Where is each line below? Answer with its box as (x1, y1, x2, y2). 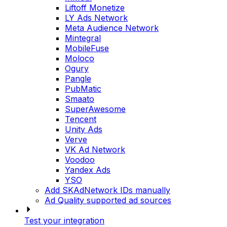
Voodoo (65, 155, 95, 165)
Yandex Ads (65, 165, 110, 175)
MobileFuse (65, 43, 109, 54)
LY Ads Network (65, 13, 128, 23)
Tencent (65, 114, 96, 125)
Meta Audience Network (65, 23, 159, 33)
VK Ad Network (65, 144, 125, 155)
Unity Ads (65, 124, 102, 135)
